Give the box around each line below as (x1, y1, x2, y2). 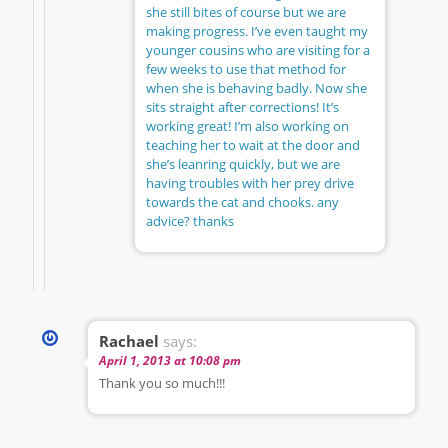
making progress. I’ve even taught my (146, 21, 368, 40)
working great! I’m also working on (146, 116, 349, 135)
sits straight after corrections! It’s (146, 97, 339, 116)
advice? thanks (146, 211, 234, 230)
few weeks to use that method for (146, 59, 346, 78)
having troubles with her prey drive (146, 173, 354, 192)
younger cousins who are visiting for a (146, 40, 370, 59)
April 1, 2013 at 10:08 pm (99, 351, 241, 369)
